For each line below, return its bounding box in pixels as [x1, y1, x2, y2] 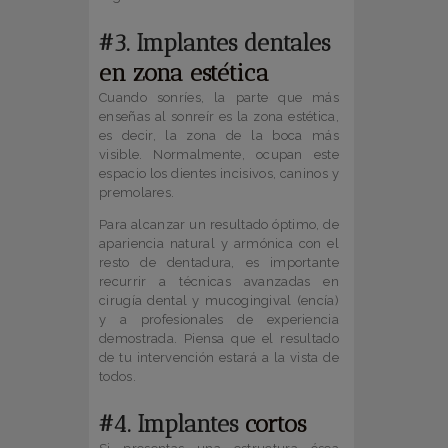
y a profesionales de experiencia [99, 312, 339, 328]
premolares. [99, 185, 175, 201]
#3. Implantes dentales [99, 29, 330, 58]
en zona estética [99, 59, 269, 88]
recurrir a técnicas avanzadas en [99, 274, 339, 290]
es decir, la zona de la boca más [99, 128, 339, 144]
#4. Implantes [99, 410, 245, 439]
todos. [99, 369, 136, 385]
